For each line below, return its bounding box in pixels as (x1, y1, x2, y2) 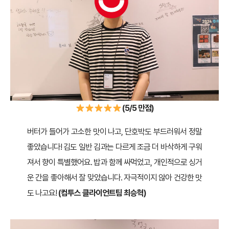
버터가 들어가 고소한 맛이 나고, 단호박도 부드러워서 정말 (27, 127, 202, 137)
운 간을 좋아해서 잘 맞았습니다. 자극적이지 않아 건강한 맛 (27, 173, 202, 183)
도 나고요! (27, 188, 58, 198)
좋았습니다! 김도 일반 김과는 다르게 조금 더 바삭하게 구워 (27, 142, 202, 152)
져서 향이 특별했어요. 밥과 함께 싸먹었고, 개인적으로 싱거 (27, 157, 202, 168)
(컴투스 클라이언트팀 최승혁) (58, 188, 146, 198)
